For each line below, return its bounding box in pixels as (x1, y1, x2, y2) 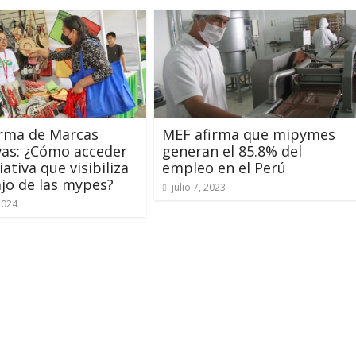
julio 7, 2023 (172, 180, 226, 195)
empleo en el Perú (162, 158, 286, 178)
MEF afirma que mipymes (162, 125, 335, 145)
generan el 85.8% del (162, 141, 302, 161)
